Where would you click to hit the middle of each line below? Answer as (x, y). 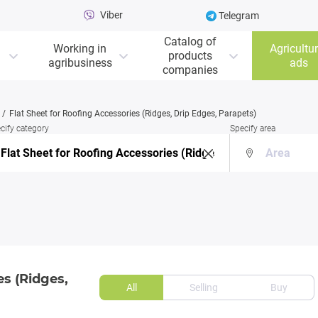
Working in (80, 48)
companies (190, 70)
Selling (204, 288)
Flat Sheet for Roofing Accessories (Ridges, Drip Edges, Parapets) (133, 114)
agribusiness (80, 62)
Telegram (238, 16)
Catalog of (190, 41)
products (190, 55)
